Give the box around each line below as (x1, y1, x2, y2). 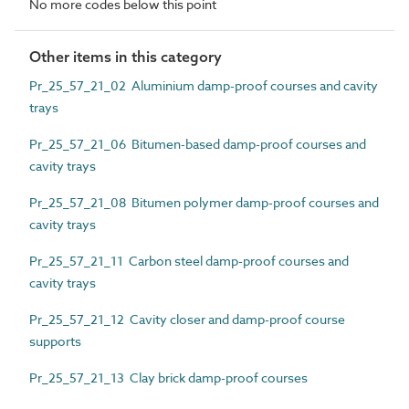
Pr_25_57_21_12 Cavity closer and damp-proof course (29, 309, 345, 328)
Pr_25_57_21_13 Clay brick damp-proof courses (29, 368, 308, 386)
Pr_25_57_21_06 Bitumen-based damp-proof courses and (29, 134, 366, 152)
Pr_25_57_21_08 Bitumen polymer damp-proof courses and (29, 193, 379, 211)
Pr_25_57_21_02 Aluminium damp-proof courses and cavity (29, 76, 378, 94)
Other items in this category (29, 47, 222, 66)
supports (29, 331, 81, 350)
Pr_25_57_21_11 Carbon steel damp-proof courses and (29, 251, 349, 269)
